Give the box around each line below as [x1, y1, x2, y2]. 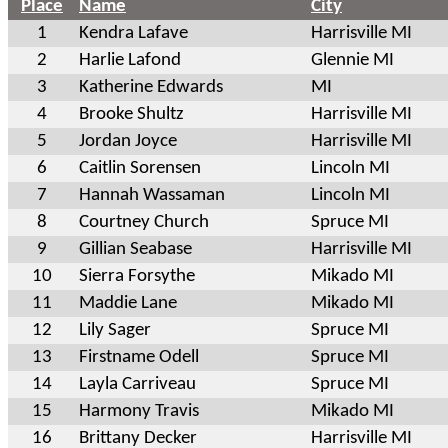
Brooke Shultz [79, 104, 184, 124]
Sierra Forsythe [79, 266, 195, 286]
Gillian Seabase [79, 239, 192, 259]
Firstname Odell [79, 347, 199, 367]
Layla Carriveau [79, 374, 196, 394]
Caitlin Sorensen [79, 158, 201, 178]
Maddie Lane [79, 293, 177, 313]
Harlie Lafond [79, 50, 181, 70]
